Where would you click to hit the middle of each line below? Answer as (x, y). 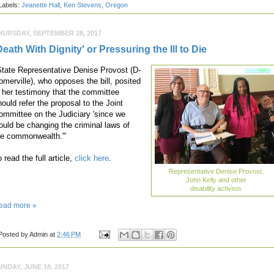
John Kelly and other (216, 180)
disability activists (216, 189)
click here (92, 158)
